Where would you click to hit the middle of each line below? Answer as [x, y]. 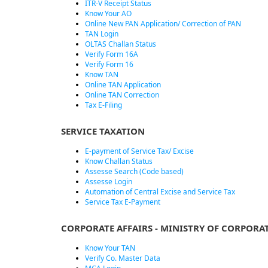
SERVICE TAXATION [103, 131]
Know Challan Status [119, 161]
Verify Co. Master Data [123, 258]
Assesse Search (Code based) [134, 171]
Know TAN [102, 74]
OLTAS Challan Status [121, 44]
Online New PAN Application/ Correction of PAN [163, 24]
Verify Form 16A [112, 54]
